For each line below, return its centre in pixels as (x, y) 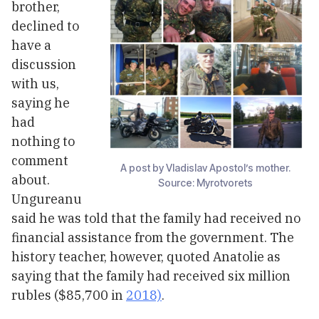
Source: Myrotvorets (205, 183)
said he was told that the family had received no (156, 219)
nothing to (43, 142)
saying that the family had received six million (151, 276)
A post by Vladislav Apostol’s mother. (205, 168)
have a (31, 46)
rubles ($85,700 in (69, 296)
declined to (45, 26)
